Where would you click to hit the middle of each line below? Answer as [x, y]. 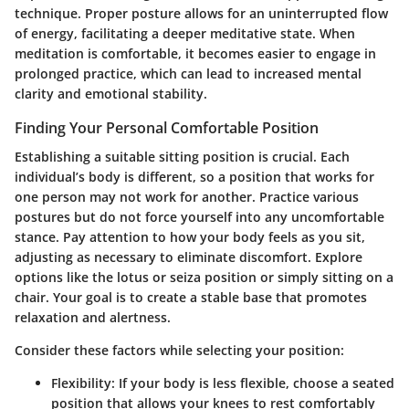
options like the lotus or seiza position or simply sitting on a [204, 277]
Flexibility [81, 383]
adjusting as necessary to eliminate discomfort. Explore [189, 257]
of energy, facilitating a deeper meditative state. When [185, 33]
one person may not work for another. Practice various [187, 196]
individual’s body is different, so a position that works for [194, 176]
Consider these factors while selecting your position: [179, 350]
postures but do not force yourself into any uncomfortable [199, 216]
